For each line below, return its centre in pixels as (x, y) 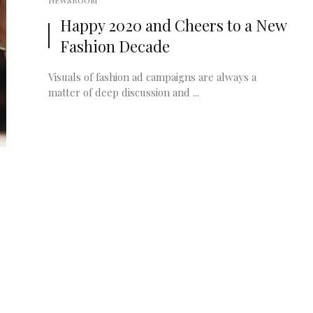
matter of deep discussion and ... (124, 92)
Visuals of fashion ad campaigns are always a (152, 77)
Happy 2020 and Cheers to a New (173, 25)
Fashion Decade (115, 46)
